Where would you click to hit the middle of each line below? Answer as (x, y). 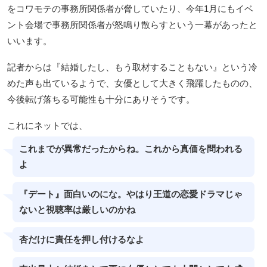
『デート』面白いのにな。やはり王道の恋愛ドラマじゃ (131, 195)
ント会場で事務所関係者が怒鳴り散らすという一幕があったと (132, 25)
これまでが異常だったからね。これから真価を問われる (131, 149)
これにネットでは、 (47, 126)
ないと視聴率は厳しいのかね (77, 210)
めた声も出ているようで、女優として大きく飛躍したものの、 (132, 83)
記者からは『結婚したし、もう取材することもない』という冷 (132, 67)
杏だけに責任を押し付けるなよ (81, 240)
